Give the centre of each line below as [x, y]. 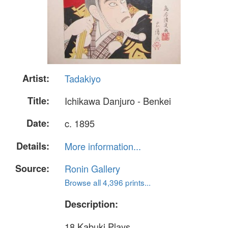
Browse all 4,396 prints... [108, 182]
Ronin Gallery [92, 168]
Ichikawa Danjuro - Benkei [118, 101]
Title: [38, 101]
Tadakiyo [83, 78]
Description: [91, 204]
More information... [103, 146]
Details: [33, 146]
